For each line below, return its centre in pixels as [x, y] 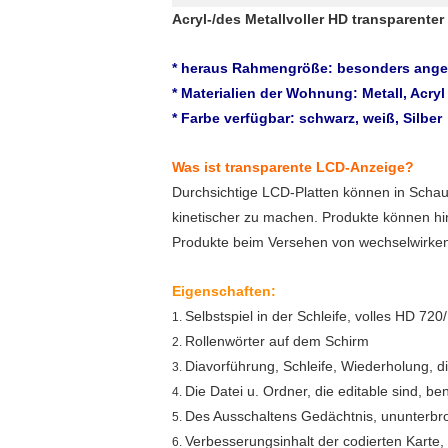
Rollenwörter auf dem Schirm [277, 341]
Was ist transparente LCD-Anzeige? [293, 167]
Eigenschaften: [224, 291]
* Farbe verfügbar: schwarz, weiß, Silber [307, 118]
